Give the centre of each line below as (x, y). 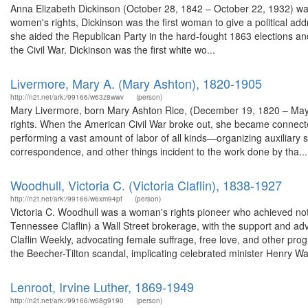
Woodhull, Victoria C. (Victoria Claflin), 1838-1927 (146, 185)
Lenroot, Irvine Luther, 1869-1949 (102, 287)
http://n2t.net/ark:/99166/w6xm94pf (66, 199)
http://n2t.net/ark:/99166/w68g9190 (67, 300)
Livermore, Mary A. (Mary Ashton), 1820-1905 (136, 83)
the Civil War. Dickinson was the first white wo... (113, 49)
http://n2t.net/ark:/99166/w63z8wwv (67, 97)
